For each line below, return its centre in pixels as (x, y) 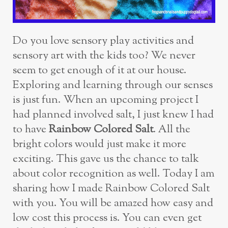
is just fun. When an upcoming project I (106, 100)
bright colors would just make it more (99, 145)
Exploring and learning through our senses (113, 85)
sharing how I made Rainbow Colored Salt (111, 189)
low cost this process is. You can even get (107, 218)
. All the (172, 130)
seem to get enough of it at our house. (99, 71)
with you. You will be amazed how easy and (113, 204)
